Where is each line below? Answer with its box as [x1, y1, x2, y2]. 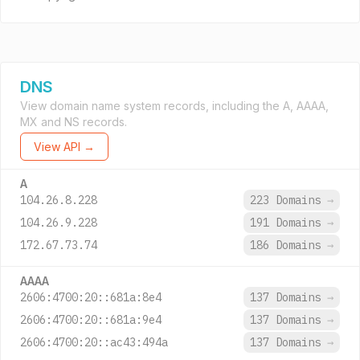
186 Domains [250, 238, 327, 252]
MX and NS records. [20, 115, 127, 129]
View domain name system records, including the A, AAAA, [20, 99, 329, 112]
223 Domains [250, 193, 327, 207]
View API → [34, 140, 95, 153]
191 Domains [250, 215, 327, 230]
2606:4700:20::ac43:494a [20, 335, 168, 350]
